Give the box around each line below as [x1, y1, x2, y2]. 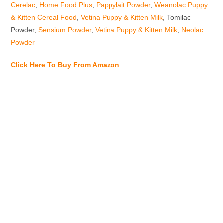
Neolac [181, 26, 204, 34]
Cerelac [11, 1, 36, 9]
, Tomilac [163, 13, 191, 22]
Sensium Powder [38, 26, 92, 34]
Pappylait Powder [96, 1, 151, 9]
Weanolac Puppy [154, 1, 208, 9]
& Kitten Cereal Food [11, 13, 77, 22]
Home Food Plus [39, 1, 93, 9]
